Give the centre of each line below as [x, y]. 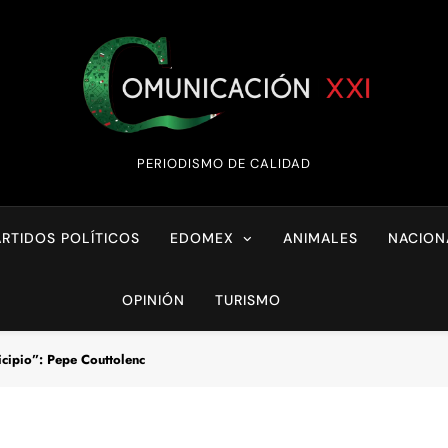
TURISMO [247, 300]
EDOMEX [202, 238]
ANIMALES [321, 238]
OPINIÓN [153, 300]
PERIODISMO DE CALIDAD [223, 164]
